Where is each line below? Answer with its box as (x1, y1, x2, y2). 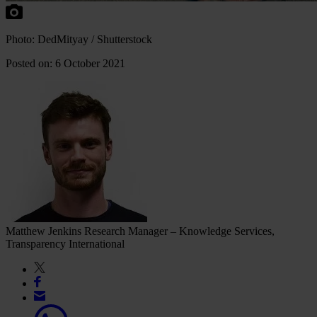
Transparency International (6, 238, 125, 250)
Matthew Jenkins (6, 225, 81, 238)
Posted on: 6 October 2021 (6, 57, 125, 70)
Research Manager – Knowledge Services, (84, 225, 275, 238)
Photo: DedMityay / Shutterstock (6, 33, 152, 46)
